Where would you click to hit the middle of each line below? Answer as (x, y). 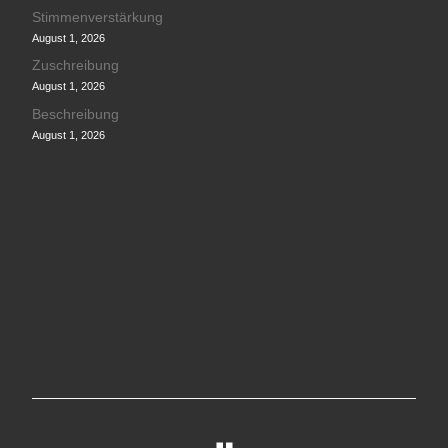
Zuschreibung (75, 66)
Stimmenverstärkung (97, 17)
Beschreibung (75, 114)
